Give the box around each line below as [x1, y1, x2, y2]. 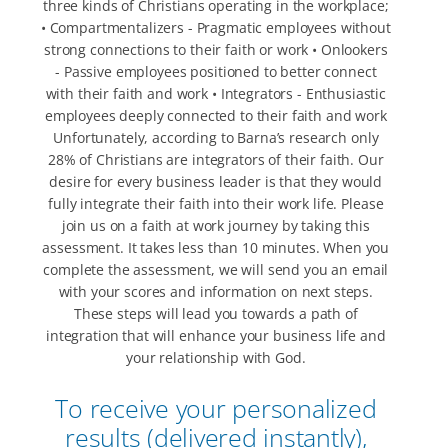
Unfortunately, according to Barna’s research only [53, 128, 379, 148]
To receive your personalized [55, 391, 377, 426]
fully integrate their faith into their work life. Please [48, 194, 384, 214]
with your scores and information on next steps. [58, 282, 374, 302]
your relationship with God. [126, 348, 306, 368]
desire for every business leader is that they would [49, 172, 383, 192]
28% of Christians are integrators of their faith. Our [48, 150, 384, 170]
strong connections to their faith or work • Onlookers [44, 40, 388, 60]
